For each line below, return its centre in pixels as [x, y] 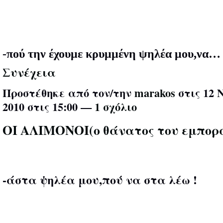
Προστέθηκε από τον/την [68, 93]
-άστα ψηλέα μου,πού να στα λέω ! [100, 180]
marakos [155, 93]
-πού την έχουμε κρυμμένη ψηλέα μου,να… [111, 54]
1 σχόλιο [116, 107]
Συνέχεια [29, 72]
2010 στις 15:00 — [49, 107]
